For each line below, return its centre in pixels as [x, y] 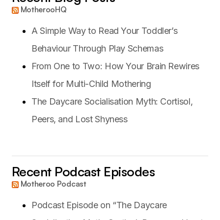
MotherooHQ [43, 9]
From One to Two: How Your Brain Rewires [115, 66]
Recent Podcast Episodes [83, 171]
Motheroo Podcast [53, 183]
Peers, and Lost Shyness [80, 119]
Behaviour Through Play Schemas [97, 48]
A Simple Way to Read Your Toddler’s [105, 30]
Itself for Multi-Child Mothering [91, 83]
